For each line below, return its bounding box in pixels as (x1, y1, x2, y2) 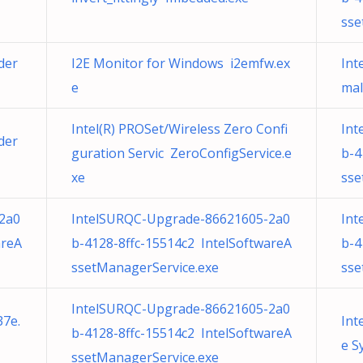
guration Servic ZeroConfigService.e (71, 144, 292, 162)
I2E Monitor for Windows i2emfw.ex (71, 54, 290, 72)
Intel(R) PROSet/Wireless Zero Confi (71, 120, 288, 138)
